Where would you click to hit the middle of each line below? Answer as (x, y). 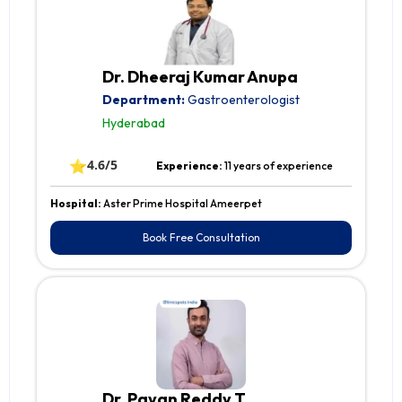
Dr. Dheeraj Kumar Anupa (200, 77)
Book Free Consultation (201, 238)
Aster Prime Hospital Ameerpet (183, 204)
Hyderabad (134, 123)
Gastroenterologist (242, 100)
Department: (144, 100)
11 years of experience (278, 166)
